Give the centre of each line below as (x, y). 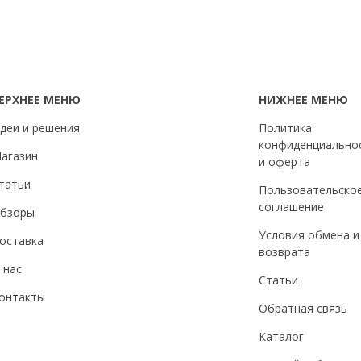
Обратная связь (303, 308)
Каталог (282, 336)
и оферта (285, 161)
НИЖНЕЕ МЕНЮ (304, 99)
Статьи (279, 280)
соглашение (292, 206)
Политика (286, 127)
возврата (285, 251)
